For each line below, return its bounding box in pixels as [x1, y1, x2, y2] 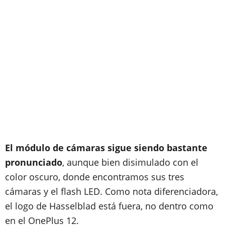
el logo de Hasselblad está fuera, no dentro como [5, 200, 213, 212]
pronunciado [5, 156, 62, 168]
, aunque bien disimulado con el [62, 156, 198, 168]
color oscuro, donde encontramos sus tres [5, 171, 184, 183]
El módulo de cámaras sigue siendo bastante [5, 142, 207, 154]
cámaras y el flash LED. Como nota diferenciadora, [5, 185, 218, 197]
